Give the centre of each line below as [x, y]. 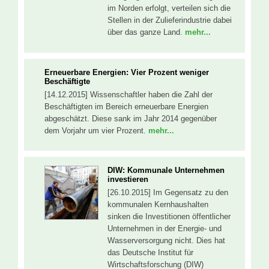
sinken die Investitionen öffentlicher [169, 217]
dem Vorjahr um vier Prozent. [96, 130]
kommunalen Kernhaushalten [158, 205]
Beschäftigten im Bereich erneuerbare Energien [126, 106]
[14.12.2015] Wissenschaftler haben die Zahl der [128, 94]
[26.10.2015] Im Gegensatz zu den [168, 193]
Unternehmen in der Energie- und [165, 229]
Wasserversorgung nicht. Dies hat [166, 241]
